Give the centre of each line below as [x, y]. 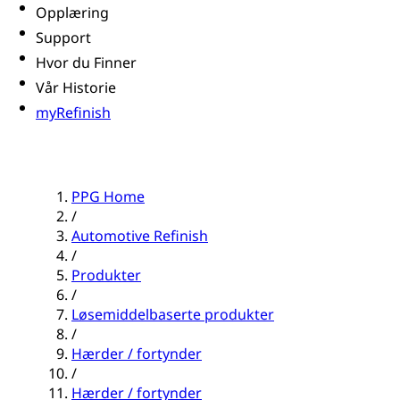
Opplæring [72, 13]
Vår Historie [76, 88]
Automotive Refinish [140, 236]
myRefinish [73, 113]
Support [63, 38]
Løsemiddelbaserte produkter [173, 315]
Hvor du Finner [86, 63]
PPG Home [108, 197]
